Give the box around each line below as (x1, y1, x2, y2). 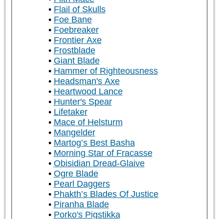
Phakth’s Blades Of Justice (53, 189, 158, 199)
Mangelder (53, 128, 95, 138)
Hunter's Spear (53, 97, 112, 107)
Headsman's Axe (53, 76, 120, 87)
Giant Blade (53, 56, 100, 66)
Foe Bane (53, 15, 92, 25)
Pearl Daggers (53, 179, 110, 189)
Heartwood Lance (53, 87, 123, 97)
